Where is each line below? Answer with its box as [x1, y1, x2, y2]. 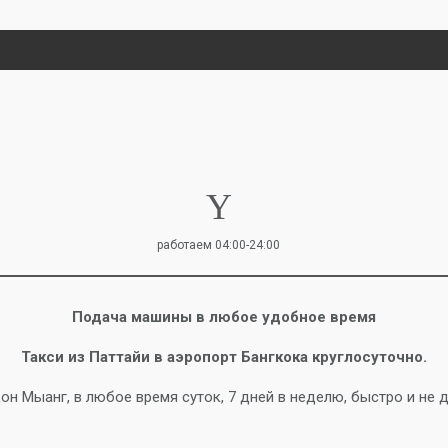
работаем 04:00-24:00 [157, 238, 280, 252]
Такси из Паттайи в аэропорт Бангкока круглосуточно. [21, 348, 427, 366]
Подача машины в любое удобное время [72, 308, 376, 326]
